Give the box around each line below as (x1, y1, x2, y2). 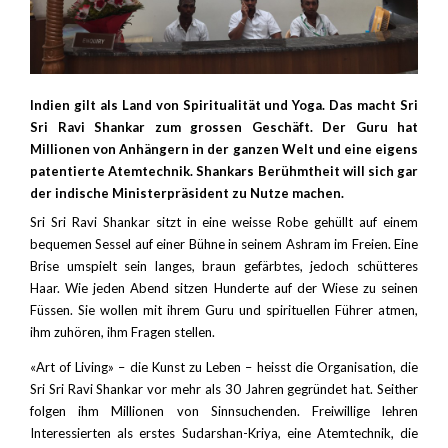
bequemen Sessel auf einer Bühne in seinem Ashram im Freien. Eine (30, 235, 418, 252)
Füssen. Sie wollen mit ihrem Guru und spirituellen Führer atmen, (30, 301, 418, 318)
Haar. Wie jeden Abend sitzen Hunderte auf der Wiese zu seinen (30, 279, 418, 296)
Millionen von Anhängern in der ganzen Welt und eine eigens (30, 141, 418, 157)
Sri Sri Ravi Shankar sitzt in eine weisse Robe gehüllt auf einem (30, 213, 418, 230)
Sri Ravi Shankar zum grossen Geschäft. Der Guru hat (30, 119, 418, 135)
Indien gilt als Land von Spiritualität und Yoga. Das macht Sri (30, 97, 418, 113)
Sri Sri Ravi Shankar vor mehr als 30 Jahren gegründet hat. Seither (30, 380, 418, 397)
